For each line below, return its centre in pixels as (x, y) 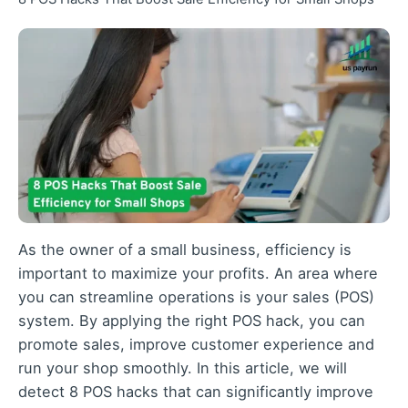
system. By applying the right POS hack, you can (192, 321)
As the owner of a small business (137, 250)
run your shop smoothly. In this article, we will (183, 368)
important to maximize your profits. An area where (198, 274)
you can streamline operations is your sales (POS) (196, 297)
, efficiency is (304, 250)
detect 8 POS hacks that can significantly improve (196, 392)
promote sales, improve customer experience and (196, 345)
